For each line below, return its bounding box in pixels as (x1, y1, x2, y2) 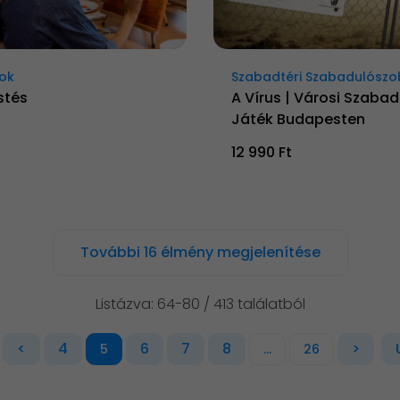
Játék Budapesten (231, 108, 365, 129)
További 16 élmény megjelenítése (79, 241, 321, 262)
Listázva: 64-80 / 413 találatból (95, 293, 305, 314)
